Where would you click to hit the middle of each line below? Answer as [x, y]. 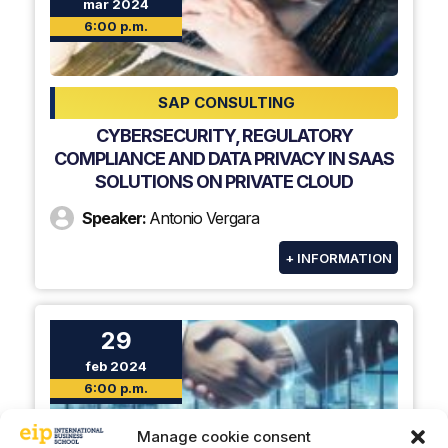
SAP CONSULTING [226, 102]
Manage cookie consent [224, 436]
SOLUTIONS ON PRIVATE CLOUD [224, 181]
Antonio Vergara [204, 217]
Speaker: [115, 217]
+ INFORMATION [338, 257]
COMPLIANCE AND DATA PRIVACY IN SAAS [224, 158]
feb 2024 [116, 365]
